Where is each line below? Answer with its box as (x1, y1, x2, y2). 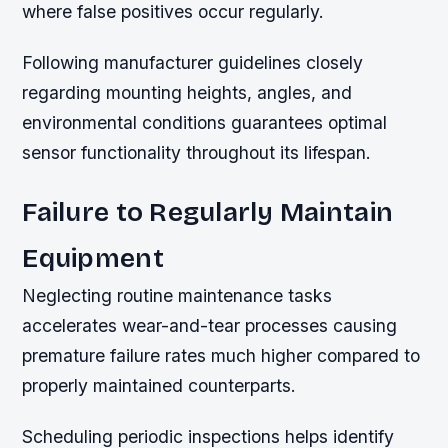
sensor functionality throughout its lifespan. (22, 142, 372, 164)
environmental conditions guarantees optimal (22, 112, 388, 134)
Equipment (22, 242, 164, 275)
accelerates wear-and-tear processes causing (22, 315, 398, 337)
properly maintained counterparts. (22, 375, 297, 397)
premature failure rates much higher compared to (22, 345, 421, 367)
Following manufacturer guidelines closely (22, 52, 364, 74)
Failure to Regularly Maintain (22, 196, 394, 229)
